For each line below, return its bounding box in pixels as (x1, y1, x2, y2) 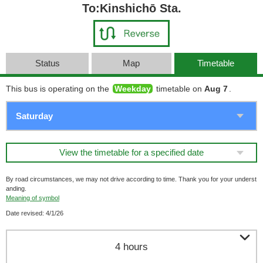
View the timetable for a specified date (59, 147, 204, 157)
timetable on (154, 84, 204, 93)
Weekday (114, 84, 151, 93)
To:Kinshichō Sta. (82, 2, 181, 15)
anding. (6, 185, 26, 192)
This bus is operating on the (6, 84, 112, 93)
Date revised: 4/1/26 (6, 210, 63, 217)
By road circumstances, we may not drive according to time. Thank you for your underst (6, 176, 257, 183)
